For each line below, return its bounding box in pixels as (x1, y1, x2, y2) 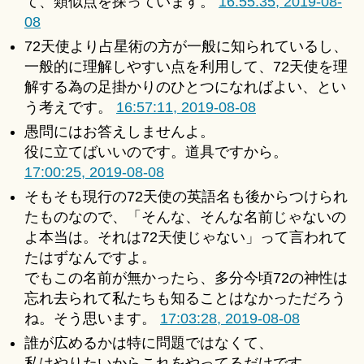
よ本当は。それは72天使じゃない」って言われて (24, 229, 348, 246)
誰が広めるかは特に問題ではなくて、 (24, 335, 273, 352)
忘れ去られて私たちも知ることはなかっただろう (24, 290, 346, 307)
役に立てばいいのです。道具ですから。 (24, 144, 288, 161)
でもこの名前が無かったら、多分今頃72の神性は (24, 270, 348, 287)
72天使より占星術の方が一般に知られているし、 (24, 38, 348, 55)
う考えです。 (24, 99, 116, 116)
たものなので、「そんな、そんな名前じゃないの (24, 209, 346, 226)
